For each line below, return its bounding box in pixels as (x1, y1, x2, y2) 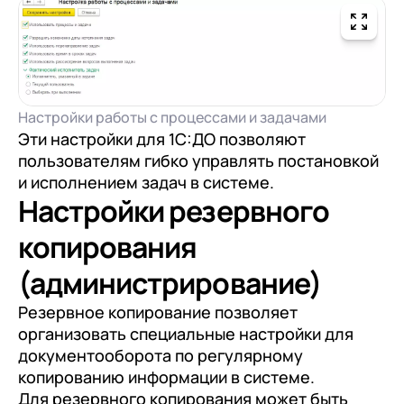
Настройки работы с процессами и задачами (18, 106, 326, 127)
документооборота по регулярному (18, 344, 303, 366)
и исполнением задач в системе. (18, 170, 274, 193)
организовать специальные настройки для (18, 322, 353, 344)
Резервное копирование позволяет (18, 300, 298, 323)
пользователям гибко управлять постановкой (18, 149, 379, 171)
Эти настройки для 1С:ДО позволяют (18, 127, 306, 150)
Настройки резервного (18, 190, 329, 231)
